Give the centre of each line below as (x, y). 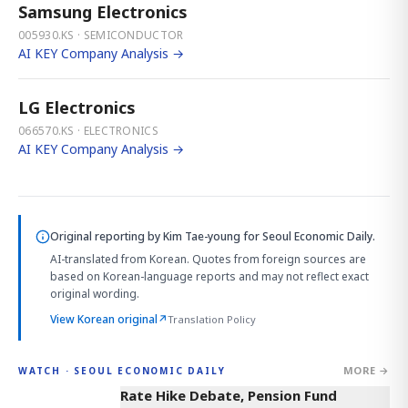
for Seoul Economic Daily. (308, 237)
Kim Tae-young (202, 237)
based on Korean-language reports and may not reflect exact (209, 277)
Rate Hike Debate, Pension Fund (229, 396)
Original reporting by (107, 237)
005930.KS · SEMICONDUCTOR (101, 36)
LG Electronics (77, 108)
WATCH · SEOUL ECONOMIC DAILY (122, 370)
